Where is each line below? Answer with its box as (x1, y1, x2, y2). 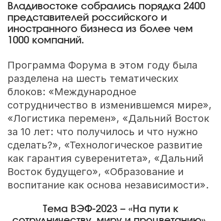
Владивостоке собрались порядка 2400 (7, 1, 205, 12)
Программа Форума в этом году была (7, 59, 197, 72)
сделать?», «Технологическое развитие (7, 139, 202, 151)
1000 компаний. (7, 36, 84, 46)
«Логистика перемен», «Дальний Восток (7, 112, 209, 125)
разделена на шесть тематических (7, 73, 179, 85)
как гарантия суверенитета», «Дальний (7, 152, 203, 165)
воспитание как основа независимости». (7, 179, 209, 191)
